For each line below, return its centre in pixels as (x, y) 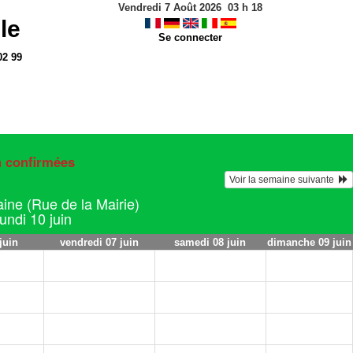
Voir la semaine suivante (284, 180)
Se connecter (190, 37)
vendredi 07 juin (99, 242)
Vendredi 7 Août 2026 (170, 7)
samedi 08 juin (210, 242)
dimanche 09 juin (309, 242)
